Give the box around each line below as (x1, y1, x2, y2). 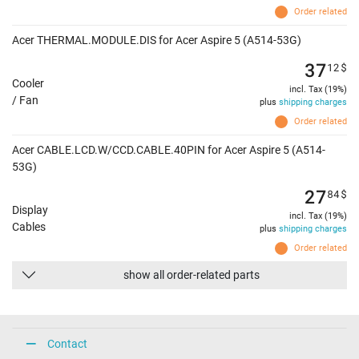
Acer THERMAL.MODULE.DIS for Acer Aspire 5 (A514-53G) (12, 34, 301, 47)
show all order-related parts (123, 268, 260, 282)
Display (12, 203, 48, 216)
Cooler (12, 76, 44, 90)
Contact (47, 337, 87, 350)
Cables (12, 220, 46, 233)
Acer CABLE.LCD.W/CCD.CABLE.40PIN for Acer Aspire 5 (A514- (12, 143, 325, 157)
